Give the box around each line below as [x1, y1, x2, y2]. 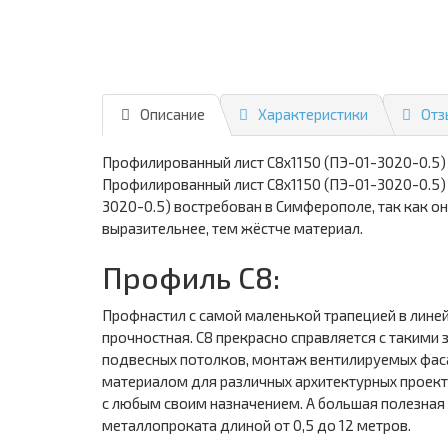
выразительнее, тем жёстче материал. [102, 219, 363, 237]
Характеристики [258, 105, 368, 123]
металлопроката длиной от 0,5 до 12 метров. [102, 416, 411, 434]
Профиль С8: [102, 259, 280, 295]
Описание [140, 105, 205, 123]
